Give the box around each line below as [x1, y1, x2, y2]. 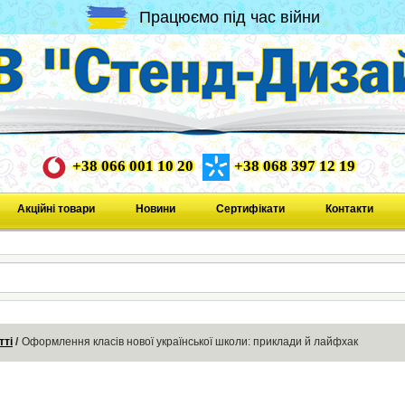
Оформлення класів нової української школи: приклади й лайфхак [22, 335, 358, 349]
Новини [135, 202, 175, 215]
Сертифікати [215, 202, 285, 215]
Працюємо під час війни [139, 7, 320, 26]
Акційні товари [16, 202, 95, 215]
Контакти [325, 202, 373, 215]
